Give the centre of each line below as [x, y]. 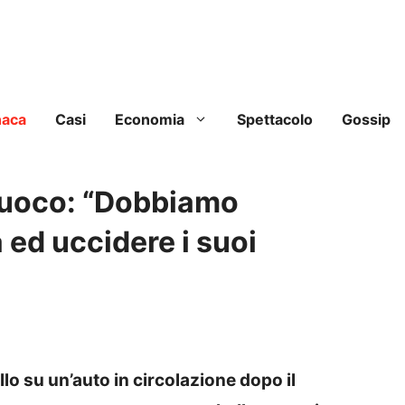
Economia [150, 120]
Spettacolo [275, 120]
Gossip [366, 120]
